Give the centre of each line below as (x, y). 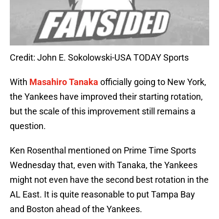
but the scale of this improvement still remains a (103, 111)
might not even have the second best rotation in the (109, 180)
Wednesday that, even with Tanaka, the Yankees (104, 165)
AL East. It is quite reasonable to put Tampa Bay (102, 195)
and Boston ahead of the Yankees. (76, 209)
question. (28, 126)
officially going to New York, (152, 82)
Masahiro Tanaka (64, 82)
